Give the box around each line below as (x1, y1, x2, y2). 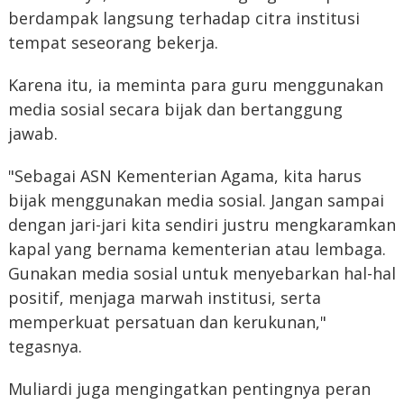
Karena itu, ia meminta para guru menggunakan (7, 74, 383, 96)
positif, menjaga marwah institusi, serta (7, 287, 321, 309)
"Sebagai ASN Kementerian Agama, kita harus (7, 165, 362, 188)
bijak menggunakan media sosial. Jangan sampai (7, 189, 384, 212)
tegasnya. (7, 335, 82, 358)
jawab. (7, 123, 58, 145)
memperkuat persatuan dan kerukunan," (7, 311, 326, 334)
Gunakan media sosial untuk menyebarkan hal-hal (7, 262, 396, 285)
